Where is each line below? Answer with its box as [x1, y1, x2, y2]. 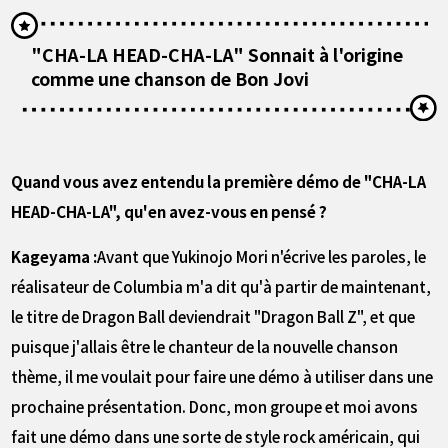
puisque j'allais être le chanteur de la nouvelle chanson [11, 335, 399, 358]
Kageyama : [11, 245, 98, 268]
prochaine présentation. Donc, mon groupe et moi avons [11, 395, 419, 418]
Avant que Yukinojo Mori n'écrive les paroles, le [97, 245, 427, 268]
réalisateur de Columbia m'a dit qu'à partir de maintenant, [11, 275, 432, 298]
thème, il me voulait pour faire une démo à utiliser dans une [11, 365, 434, 388]
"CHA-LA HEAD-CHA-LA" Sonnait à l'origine [31, 41, 404, 67]
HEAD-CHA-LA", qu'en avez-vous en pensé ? [11, 200, 328, 223]
